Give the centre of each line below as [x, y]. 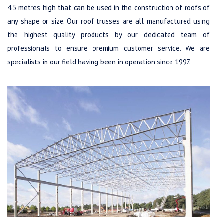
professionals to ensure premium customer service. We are [108, 48]
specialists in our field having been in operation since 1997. [99, 62]
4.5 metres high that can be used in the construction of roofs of [108, 7]
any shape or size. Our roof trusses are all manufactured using [108, 21]
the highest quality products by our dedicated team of [108, 34]
